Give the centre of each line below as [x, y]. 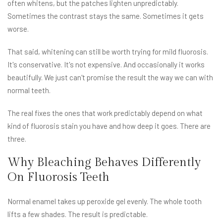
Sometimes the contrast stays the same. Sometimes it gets [106, 16]
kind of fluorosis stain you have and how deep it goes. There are [109, 126]
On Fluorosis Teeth [58, 178]
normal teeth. [29, 90]
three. [17, 139]
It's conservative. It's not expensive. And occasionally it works [106, 65]
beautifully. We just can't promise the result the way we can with [110, 78]
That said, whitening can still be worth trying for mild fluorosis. [108, 52]
